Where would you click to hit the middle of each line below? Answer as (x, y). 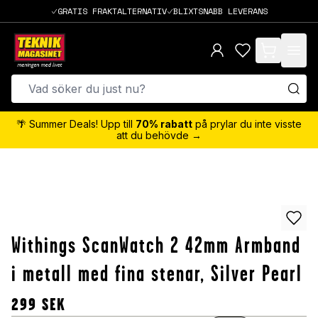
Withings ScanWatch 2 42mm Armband (156, 245)
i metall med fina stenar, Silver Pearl (157, 274)
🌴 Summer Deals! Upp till (76, 124)
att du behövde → (159, 136)
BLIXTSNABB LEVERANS (220, 11)
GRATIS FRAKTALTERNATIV (112, 11)
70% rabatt (164, 124)
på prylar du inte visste (247, 124)
